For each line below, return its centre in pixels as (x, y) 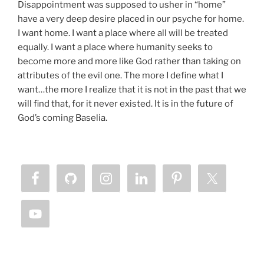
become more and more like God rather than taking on (129, 61)
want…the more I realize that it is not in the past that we (132, 89)
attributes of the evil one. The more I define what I (121, 75)
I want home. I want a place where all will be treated (123, 33)
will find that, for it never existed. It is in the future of (126, 103)
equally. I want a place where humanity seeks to (115, 47)
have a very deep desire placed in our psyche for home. (131, 19)
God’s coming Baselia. (62, 118)
